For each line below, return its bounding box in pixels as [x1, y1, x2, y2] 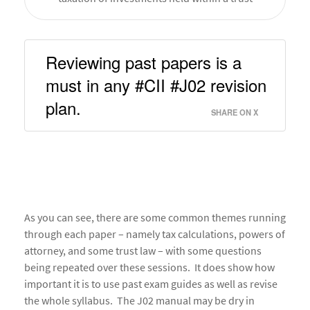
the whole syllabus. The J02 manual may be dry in [24, 293, 255, 308]
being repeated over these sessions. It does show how [24, 260, 275, 275]
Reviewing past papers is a [46, 50, 241, 75]
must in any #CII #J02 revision [46, 73, 266, 98]
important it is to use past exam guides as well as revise [24, 277, 277, 291]
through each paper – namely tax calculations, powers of [24, 227, 285, 241]
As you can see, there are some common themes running [24, 210, 286, 225]
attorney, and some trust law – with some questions [24, 244, 262, 258]
